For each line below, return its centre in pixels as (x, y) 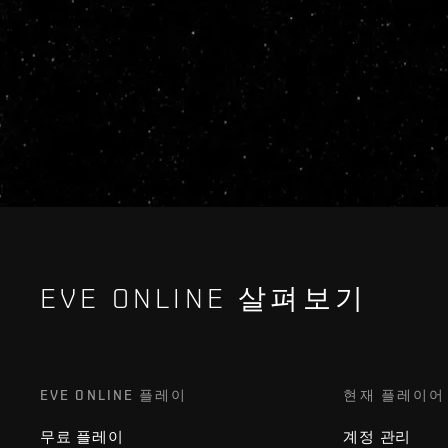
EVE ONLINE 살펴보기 (203, 298)
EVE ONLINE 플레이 (114, 395)
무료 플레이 (82, 437)
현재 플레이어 (394, 395)
